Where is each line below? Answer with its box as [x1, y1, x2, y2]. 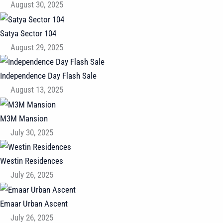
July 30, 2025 [10, 127, 54, 137]
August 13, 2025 [10, 85, 64, 95]
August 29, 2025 [10, 42, 64, 52]
